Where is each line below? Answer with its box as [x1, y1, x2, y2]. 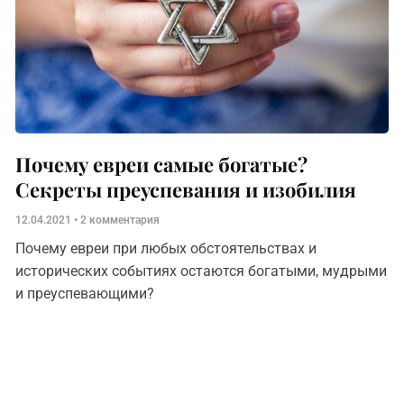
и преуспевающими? [15, 285, 159, 302]
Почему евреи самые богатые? [15, 151, 308, 178]
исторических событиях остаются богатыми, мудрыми [15, 262, 388, 280]
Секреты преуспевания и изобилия [15, 176, 357, 203]
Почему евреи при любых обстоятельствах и [15, 240, 317, 257]
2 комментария [78, 214, 161, 226]
